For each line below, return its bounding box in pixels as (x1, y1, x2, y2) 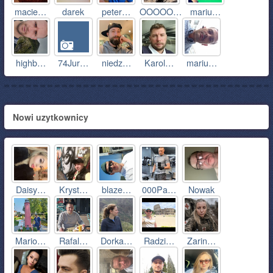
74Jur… (58, 56, 89, 69)
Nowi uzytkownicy (13, 110, 88, 123)
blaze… (101, 183, 131, 196)
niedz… (101, 56, 131, 69)
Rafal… (58, 234, 88, 247)
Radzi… (143, 234, 174, 247)
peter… (102, 5, 131, 18)
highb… (15, 56, 46, 69)
